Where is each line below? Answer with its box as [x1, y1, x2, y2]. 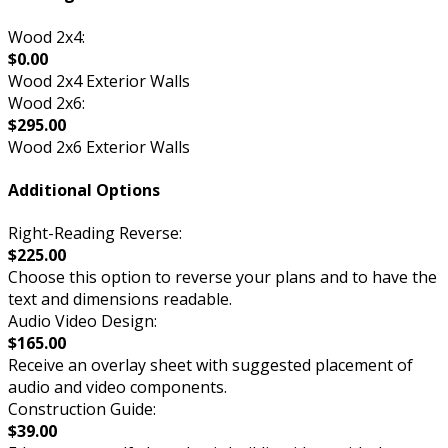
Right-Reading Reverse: [8, 222, 182, 245]
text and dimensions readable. [8, 288, 232, 311]
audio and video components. [8, 376, 227, 399]
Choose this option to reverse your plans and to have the [8, 266, 437, 289]
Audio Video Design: [8, 310, 157, 333]
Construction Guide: [8, 398, 156, 421]
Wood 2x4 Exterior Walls [8, 69, 190, 92]
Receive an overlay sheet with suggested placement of [8, 354, 413, 377]
